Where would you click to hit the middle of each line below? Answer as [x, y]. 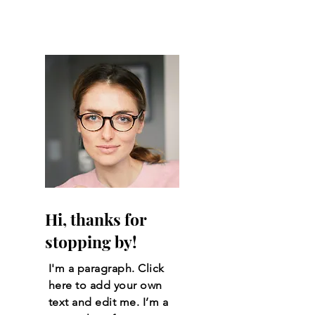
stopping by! [91, 241]
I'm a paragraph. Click [107, 268]
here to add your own [105, 285]
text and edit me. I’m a [109, 302]
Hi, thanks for [96, 219]
